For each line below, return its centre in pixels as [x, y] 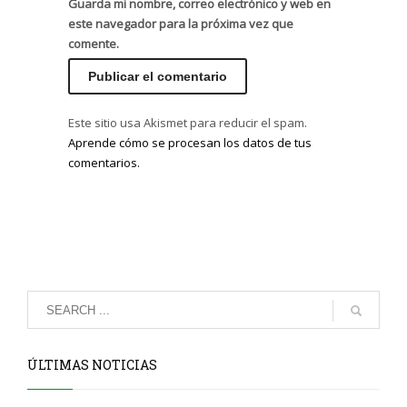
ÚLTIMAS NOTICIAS [92, 365]
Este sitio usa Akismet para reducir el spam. [188, 123]
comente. [94, 44]
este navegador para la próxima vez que [181, 24]
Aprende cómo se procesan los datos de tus [190, 143]
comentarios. [104, 163]
